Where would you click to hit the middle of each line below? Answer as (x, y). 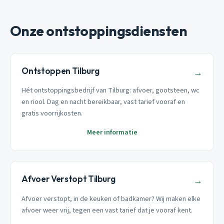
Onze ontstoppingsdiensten (98, 30)
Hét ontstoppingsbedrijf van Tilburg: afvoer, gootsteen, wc (111, 90)
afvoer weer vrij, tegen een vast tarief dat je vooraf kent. (107, 210)
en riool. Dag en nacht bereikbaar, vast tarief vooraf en (103, 102)
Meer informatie (112, 133)
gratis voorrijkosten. (52, 113)
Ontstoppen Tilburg (60, 70)
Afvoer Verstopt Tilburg (68, 179)
